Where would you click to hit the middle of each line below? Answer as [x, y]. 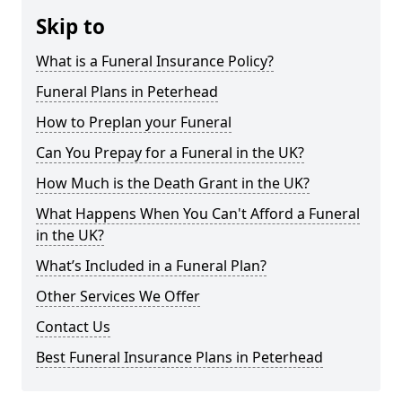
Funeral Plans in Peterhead [127, 92]
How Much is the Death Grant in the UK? [173, 183]
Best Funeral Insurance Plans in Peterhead [179, 357]
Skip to [70, 26]
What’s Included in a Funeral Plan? [151, 266]
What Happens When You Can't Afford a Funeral [198, 214]
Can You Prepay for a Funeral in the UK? [170, 153]
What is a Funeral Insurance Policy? [155, 61]
